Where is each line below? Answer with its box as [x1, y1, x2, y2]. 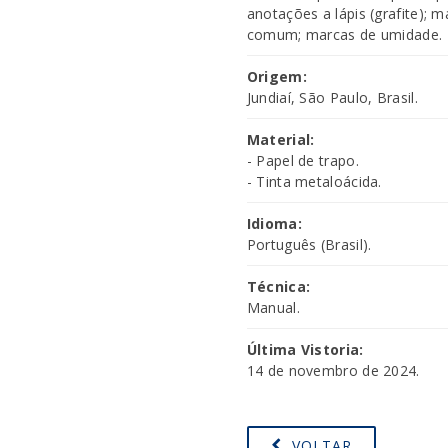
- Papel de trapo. [246, 151, 359, 170]
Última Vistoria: [246, 340, 364, 359]
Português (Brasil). [246, 235, 372, 254]
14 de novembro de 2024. [246, 361, 420, 380]
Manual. [246, 298, 300, 317]
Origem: [246, 67, 307, 86]
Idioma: [246, 214, 302, 233]
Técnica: [246, 277, 311, 296]
